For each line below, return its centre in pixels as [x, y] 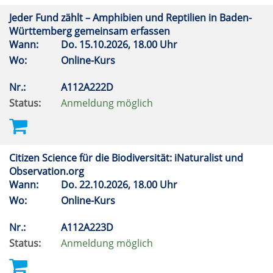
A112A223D [88, 227]
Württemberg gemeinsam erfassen [91, 31]
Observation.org [48, 171]
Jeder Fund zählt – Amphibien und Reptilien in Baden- [130, 18]
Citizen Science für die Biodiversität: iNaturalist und [126, 158]
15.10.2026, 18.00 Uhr [129, 44]
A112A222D [88, 87]
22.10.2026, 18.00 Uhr [129, 185]
